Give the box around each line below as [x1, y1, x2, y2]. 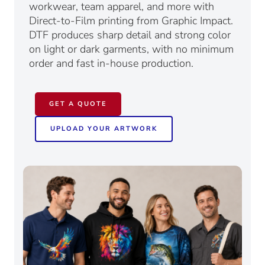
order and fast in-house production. [29, 56, 193, 70]
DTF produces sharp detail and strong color [29, 28, 231, 42]
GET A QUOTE [49, 99, 107, 108]
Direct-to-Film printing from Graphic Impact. [29, 14, 233, 28]
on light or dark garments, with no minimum [29, 42, 234, 56]
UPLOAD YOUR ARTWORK [50, 124, 157, 133]
